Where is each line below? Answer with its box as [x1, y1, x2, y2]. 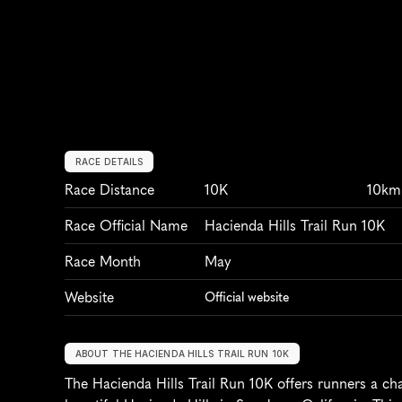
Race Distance [65, 180, 154, 198]
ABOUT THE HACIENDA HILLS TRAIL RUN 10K [75, 347, 289, 359]
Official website [205, 289, 289, 305]
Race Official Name [65, 216, 188, 234]
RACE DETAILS [75, 155, 144, 167]
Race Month [65, 252, 141, 270]
